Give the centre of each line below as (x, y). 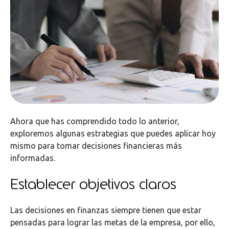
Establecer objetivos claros (93, 184)
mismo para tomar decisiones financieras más (96, 146)
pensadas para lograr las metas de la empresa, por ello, (113, 223)
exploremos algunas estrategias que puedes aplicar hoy (113, 134)
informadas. (33, 158)
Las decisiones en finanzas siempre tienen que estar (106, 210)
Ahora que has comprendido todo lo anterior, (95, 121)
